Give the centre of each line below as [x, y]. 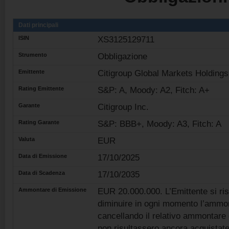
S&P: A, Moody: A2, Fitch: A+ [154, 90]
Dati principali [38, 25]
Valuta [27, 139]
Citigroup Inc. [123, 107]
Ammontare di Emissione [52, 190]
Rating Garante [39, 122]
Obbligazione [122, 56]
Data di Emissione [43, 156]
